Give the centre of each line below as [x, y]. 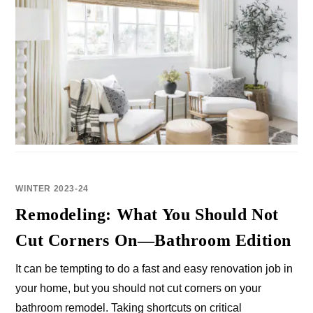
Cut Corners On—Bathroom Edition [154, 241]
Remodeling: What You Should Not [147, 215]
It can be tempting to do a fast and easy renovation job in [154, 269]
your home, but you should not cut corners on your [139, 289]
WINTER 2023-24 [52, 189]
